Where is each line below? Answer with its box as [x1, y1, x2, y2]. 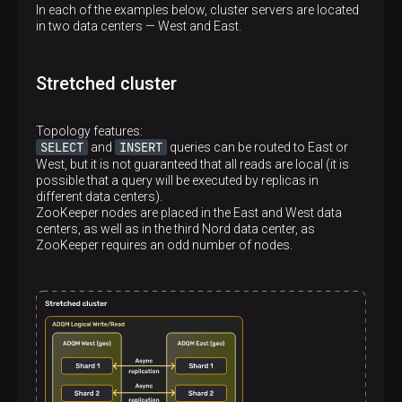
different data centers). [36, 189, 162, 204]
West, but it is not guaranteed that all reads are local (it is [36, 157, 349, 171]
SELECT [40, 139, 83, 155]
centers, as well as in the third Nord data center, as [36, 222, 315, 236]
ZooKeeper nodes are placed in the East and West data [36, 205, 342, 220]
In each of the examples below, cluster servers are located [36, 3, 359, 17]
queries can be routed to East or [167, 140, 348, 154]
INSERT [119, 139, 162, 155]
